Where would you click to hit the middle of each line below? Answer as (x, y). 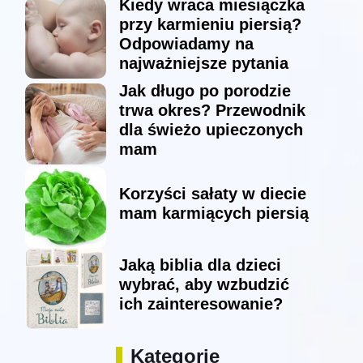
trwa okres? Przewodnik (212, 111)
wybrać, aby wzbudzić (204, 285)
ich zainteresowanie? (201, 304)
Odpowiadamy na (186, 44)
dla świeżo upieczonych (211, 130)
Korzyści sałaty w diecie (212, 194)
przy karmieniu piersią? (210, 25)
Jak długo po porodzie (205, 91)
